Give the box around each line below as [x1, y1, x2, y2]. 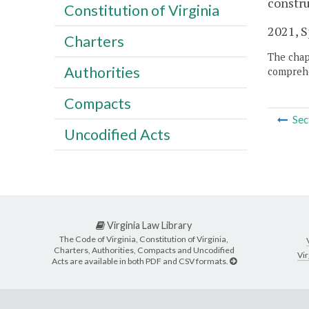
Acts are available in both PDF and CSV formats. [51, 255, 230, 266]
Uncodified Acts [63, 125, 170, 143]
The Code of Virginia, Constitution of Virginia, [59, 233, 228, 244]
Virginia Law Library [105, 219, 192, 232]
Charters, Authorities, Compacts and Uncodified [53, 244, 235, 255]
